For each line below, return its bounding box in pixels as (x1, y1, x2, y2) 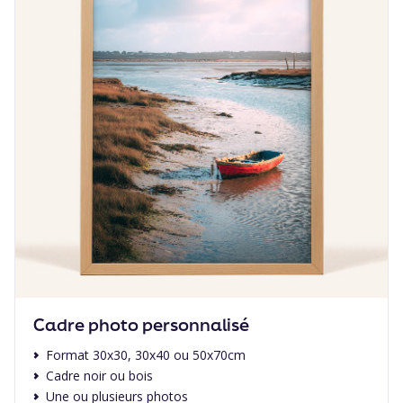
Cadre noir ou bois (46, 367, 153, 384)
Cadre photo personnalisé (33, 313, 249, 336)
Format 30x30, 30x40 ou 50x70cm (46, 346, 246, 363)
